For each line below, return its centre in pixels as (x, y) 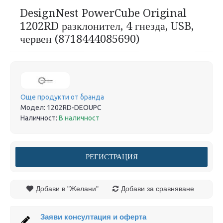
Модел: (34, 107)
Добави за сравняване (158, 188)
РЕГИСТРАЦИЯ (111, 157)
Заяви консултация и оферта (93, 217)
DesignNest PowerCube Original (103, 13)
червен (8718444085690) (80, 39)
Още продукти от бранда (62, 97)
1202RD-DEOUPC (74, 107)
